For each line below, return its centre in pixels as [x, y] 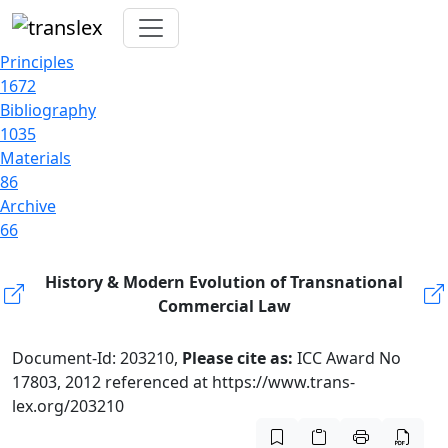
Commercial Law [224, 306]
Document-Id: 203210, [97, 358]
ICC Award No [349, 358]
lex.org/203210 [68, 406]
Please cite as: [239, 358]
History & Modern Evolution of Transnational [224, 282]
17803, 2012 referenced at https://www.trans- [183, 382]
